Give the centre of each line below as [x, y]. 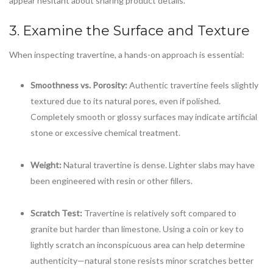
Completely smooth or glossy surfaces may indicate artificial [144, 116]
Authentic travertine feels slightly [193, 85]
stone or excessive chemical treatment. [105, 132]
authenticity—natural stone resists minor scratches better [142, 261]
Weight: [46, 165]
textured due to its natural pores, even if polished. [126, 101]
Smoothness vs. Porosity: [79, 85]
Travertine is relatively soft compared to [159, 213]
